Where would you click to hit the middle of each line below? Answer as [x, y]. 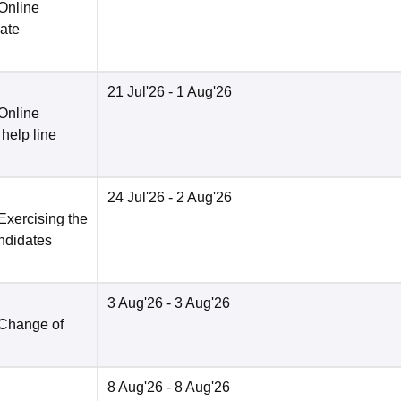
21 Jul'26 [136, 92]
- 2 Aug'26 [198, 198]
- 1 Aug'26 [198, 92]
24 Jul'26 [136, 198]
